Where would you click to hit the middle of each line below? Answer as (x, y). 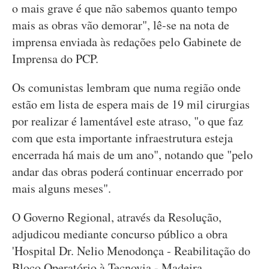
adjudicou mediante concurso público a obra (120, 234)
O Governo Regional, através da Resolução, (117, 217)
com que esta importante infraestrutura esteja (122, 138)
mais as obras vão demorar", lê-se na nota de (121, 25)
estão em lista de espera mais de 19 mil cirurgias (131, 104)
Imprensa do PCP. (57, 59)
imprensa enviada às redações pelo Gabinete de (127, 42)
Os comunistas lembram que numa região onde (126, 87)
